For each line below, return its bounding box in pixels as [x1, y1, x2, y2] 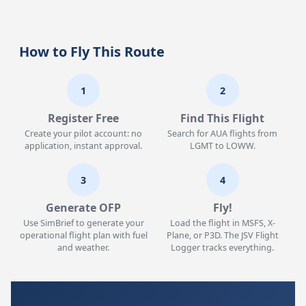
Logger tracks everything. [171, 242, 275, 253]
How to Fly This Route [19, 42, 165, 61]
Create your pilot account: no [25, 128, 143, 139]
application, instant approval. [25, 140, 143, 152]
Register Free [48, 111, 120, 126]
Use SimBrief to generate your [23, 217, 144, 229]
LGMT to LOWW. [189, 140, 255, 152]
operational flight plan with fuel [19, 229, 148, 241]
